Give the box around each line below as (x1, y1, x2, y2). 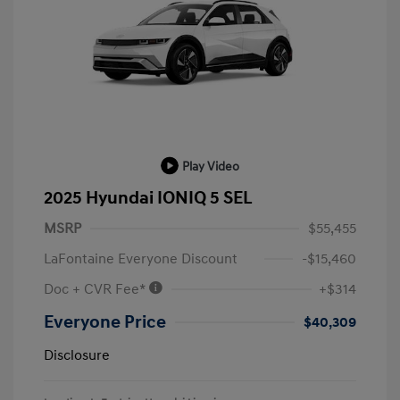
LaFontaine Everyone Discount (44, 250, 237, 269)
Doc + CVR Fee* (44, 280, 148, 299)
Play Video (182, 158, 239, 174)
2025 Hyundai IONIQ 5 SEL (44, 187, 253, 210)
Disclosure (44, 346, 110, 365)
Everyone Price (44, 312, 166, 334)
